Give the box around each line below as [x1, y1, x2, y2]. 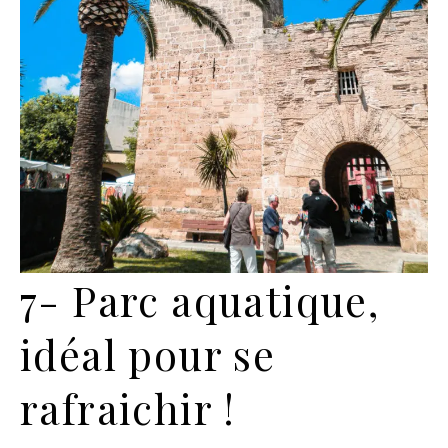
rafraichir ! [20, 381, 236, 436]
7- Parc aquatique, [20, 273, 380, 328]
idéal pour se [20, 327, 276, 382]
